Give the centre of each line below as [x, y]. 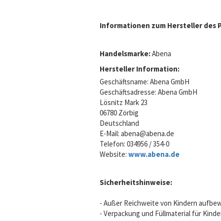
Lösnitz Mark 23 [124, 102]
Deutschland [119, 123]
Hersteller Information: [140, 69]
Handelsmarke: [126, 54]
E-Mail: [110, 133]
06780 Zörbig [119, 113]
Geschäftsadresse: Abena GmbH [148, 92]
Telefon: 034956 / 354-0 [134, 144]
